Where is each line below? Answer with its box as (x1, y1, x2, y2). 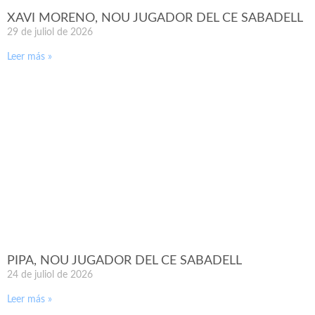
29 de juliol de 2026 (7, 27, 93, 38)
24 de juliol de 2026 (7, 270, 93, 281)
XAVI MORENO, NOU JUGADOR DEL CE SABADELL (7, 12, 303, 25)
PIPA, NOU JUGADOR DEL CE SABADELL (7, 255, 242, 268)
